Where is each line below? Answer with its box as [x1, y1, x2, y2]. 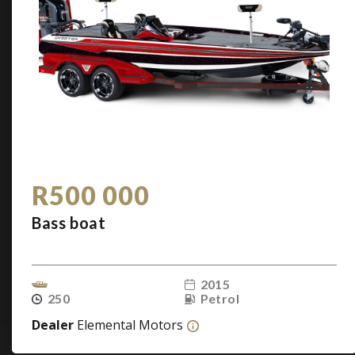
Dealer [32, 316, 77, 334]
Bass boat [32, 213, 106, 232]
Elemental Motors [77, 316, 183, 334]
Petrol [200, 291, 240, 306]
